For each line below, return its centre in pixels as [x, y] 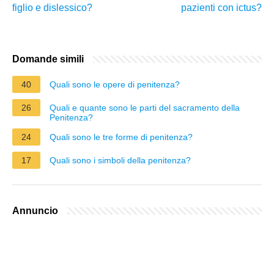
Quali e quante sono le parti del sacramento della [145, 107]
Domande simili [48, 59]
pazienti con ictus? [221, 7]
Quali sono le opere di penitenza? [115, 84]
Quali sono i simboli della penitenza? [120, 160]
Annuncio [35, 210]
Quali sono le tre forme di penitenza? [121, 137]
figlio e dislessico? [52, 7]
